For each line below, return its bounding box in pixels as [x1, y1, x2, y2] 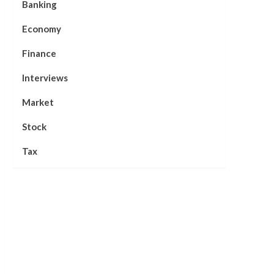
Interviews [21, 72, 68, 83]
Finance [21, 48, 56, 59]
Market [21, 97, 54, 108]
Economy [21, 23, 61, 34]
